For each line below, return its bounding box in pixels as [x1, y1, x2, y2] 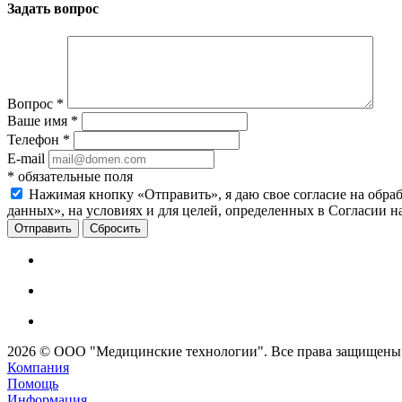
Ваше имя [7, 113, 71, 129]
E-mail [7, 151, 45, 167]
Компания [7, 360, 69, 376]
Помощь [7, 376, 58, 392]
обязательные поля [14, 169, 133, 185]
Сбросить [90, 222, 141, 236]
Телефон [7, 132, 63, 148]
